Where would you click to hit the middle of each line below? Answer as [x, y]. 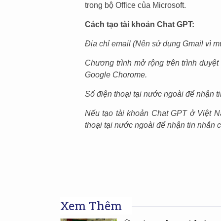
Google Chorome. [116, 74]
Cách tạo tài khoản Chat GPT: [140, 24]
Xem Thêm [91, 205]
